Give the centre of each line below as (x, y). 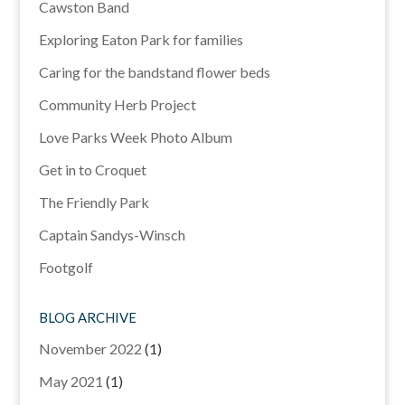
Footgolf (66, 267)
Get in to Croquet (92, 169)
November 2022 (90, 348)
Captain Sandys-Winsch (112, 234)
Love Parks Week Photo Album (135, 137)
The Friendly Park (94, 202)
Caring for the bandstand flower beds (154, 71)
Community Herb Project (117, 104)
